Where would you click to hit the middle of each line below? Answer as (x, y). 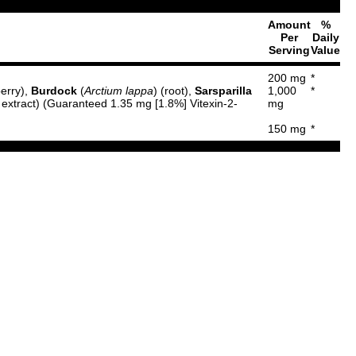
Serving (289, 50)
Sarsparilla (223, 91)
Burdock (56, 91)
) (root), (174, 91)
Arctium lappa (119, 91)
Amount (289, 25)
